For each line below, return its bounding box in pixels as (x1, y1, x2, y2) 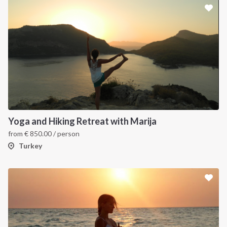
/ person (52, 129, 80, 138)
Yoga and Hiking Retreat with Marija (8, 116, 157, 127)
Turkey (19, 141, 42, 150)
